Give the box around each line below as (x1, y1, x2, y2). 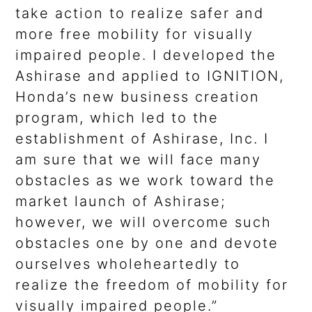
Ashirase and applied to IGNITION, (15, 68, 285, 85)
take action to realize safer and (15, 5, 265, 22)
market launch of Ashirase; (15, 193, 226, 210)
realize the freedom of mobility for (15, 276, 289, 294)
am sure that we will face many (15, 151, 262, 169)
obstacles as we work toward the (15, 172, 276, 189)
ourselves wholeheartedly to (15, 256, 241, 273)
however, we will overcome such (15, 214, 272, 231)
